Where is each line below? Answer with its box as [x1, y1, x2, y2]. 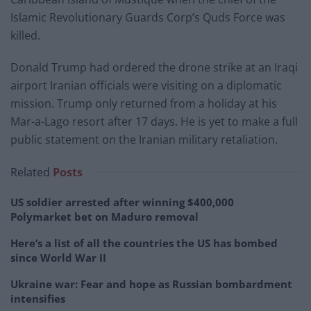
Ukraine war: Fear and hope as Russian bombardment [10, 277, 292, 292]
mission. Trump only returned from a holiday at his [10, 96, 277, 112]
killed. [10, 28, 43, 44]
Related [10, 165, 50, 180]
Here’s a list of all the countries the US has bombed [10, 236, 278, 251]
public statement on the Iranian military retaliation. [10, 132, 278, 148]
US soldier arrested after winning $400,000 [10, 195, 234, 210]
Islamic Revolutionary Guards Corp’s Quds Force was [10, 10, 285, 26]
